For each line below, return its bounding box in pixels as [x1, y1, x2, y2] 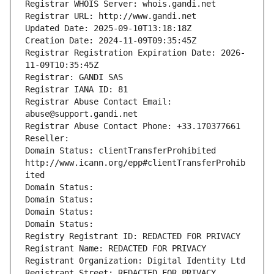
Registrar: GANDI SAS [25, 72, 123, 83]
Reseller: [25, 133, 74, 144]
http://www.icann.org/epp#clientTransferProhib [25, 158, 245, 168]
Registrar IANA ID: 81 [25, 84, 128, 95]
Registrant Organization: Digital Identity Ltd [25, 256, 245, 266]
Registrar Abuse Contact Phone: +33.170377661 [25, 121, 240, 131]
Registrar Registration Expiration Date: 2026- [25, 48, 245, 58]
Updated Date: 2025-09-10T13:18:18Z [25, 23, 191, 34]
